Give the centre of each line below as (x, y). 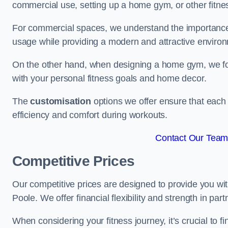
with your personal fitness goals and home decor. (109, 78)
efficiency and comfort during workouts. (90, 115)
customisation (61, 101)
